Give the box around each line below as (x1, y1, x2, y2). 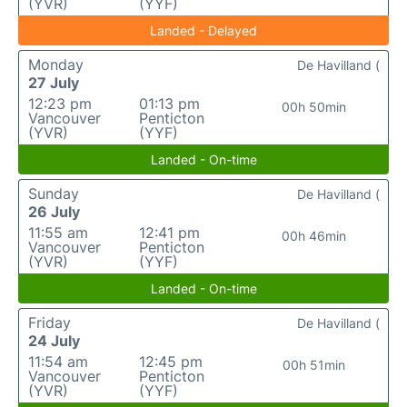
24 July (28, 332, 80, 351)
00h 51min (283, 357, 346, 373)
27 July (28, 74, 79, 93)
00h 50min (282, 99, 347, 115)
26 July (28, 203, 80, 222)
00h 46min (282, 228, 347, 244)
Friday (28, 313, 71, 333)
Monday (28, 55, 84, 74)
